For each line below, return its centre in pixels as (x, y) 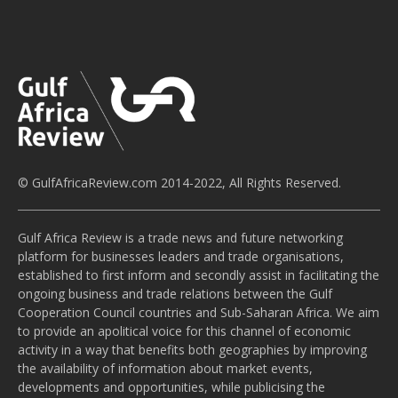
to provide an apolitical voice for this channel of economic (184, 330)
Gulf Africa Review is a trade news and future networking (180, 237)
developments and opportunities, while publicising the (171, 386)
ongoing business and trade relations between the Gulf (175, 293)
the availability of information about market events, (165, 368)
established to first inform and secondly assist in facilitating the (199, 275)
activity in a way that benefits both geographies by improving (192, 349)
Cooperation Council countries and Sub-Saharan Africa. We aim (199, 312)
